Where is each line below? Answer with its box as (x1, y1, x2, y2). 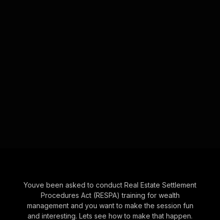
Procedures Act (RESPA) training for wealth (40, 191, 180, 199)
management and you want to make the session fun (27, 201, 193, 210)
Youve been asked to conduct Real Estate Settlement (24, 180, 196, 189)
